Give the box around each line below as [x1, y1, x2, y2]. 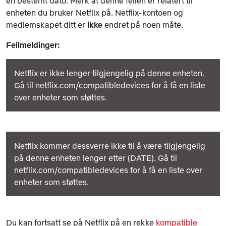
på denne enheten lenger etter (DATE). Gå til [14, 152, 177, 163]
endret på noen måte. [102, 19, 183, 30]
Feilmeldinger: [6, 39, 60, 50]
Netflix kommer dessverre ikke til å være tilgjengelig [14, 140, 205, 151]
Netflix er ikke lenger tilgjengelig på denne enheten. [14, 68, 204, 78]
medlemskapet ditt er [6, 19, 87, 30]
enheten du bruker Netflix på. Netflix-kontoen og [6, 7, 183, 18]
